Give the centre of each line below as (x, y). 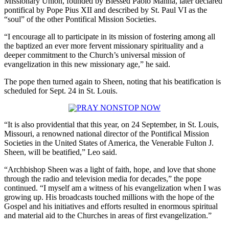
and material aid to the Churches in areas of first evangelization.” (108, 215)
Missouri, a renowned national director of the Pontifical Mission (107, 133)
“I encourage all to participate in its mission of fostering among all (110, 36)
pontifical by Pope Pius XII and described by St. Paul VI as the (106, 10)
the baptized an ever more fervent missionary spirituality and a (104, 45)
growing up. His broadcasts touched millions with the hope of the (109, 197)
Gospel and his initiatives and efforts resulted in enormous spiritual (111, 206)
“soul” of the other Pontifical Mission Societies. (80, 19)
